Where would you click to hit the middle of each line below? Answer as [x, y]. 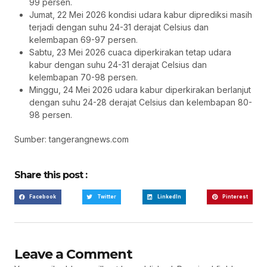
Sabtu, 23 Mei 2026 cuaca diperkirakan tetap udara [130, 52]
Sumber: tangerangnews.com [72, 139]
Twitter [107, 197]
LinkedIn [169, 197]
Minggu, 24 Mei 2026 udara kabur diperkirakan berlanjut [140, 90]
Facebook [43, 197]
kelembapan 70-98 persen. [83, 77]
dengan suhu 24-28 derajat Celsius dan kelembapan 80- [141, 103]
